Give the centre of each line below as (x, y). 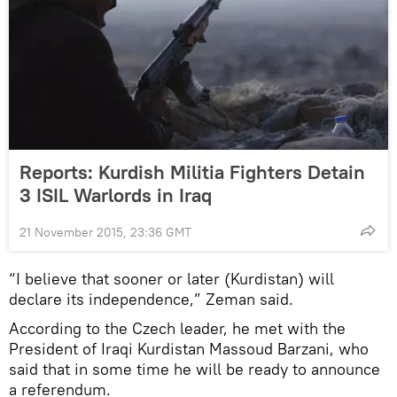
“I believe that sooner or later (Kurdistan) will (171, 279)
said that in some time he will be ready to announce (195, 370)
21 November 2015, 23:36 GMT (105, 233)
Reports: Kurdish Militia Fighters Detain (192, 172)
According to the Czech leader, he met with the (177, 329)
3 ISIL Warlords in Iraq (116, 195)
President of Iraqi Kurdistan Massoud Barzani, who (189, 349)
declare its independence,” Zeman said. (151, 300)
